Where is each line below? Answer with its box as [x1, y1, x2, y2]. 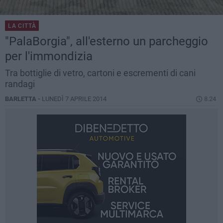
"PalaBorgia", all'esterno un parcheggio [5, 34, 208, 49]
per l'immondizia [5, 49, 93, 64]
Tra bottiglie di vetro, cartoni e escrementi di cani [5, 68, 196, 79]
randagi [5, 79, 35, 90]
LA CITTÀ [8, 22, 36, 30]
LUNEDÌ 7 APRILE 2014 [42, 95, 107, 103]
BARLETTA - [5, 95, 42, 103]
